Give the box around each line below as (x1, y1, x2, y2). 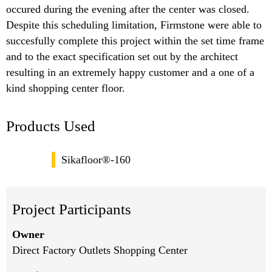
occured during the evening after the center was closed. (6, 2, 250, 15)
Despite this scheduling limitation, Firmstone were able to (6, 18, 262, 31)
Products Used (6, 117, 95, 134)
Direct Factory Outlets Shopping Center (12, 243, 188, 256)
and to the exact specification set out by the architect (6, 50, 238, 63)
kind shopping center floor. (6, 81, 125, 94)
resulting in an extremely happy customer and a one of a (6, 66, 254, 78)
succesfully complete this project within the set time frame (6, 34, 264, 47)
